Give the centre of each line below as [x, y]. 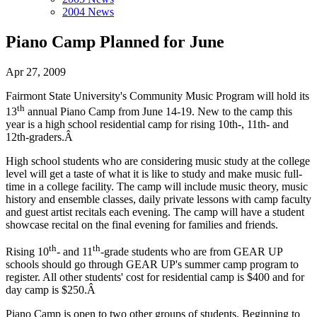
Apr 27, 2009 [36, 71]
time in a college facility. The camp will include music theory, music [157, 187]
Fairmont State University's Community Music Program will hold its [157, 96]
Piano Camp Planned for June [115, 41]
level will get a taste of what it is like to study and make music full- [154, 174]
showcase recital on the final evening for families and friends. [142, 225]
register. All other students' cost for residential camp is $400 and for [155, 277]
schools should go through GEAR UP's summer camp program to [152, 265]
